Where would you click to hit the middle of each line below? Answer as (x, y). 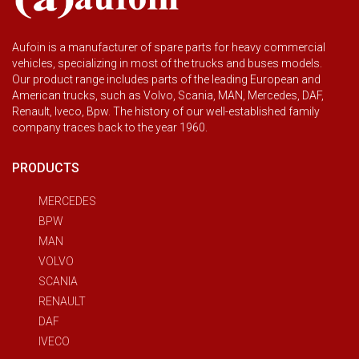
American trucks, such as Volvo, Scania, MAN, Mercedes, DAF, (168, 95)
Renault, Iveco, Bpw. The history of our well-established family (166, 111)
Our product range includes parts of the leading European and (166, 79)
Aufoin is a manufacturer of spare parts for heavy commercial (169, 47)
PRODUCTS (46, 167)
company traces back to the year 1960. (112, 127)
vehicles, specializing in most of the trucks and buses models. (169, 63)
